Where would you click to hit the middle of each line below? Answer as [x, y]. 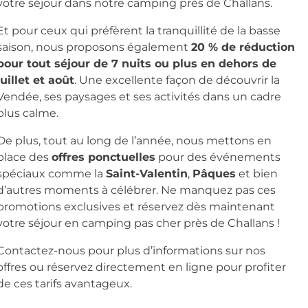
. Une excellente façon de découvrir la [177, 80]
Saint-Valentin [146, 173]
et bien [256, 173]
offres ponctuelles [103, 157]
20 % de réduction [243, 47]
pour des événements [218, 157]
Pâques [214, 173]
